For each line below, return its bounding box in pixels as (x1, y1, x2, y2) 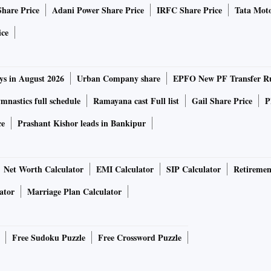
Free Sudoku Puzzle (12, 231, 85, 244)
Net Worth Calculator (4, 163, 83, 176)
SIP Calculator (166, 163, 221, 176)
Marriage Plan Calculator (27, 185, 122, 198)
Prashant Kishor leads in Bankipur (18, 117, 146, 130)
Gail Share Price (192, 94, 252, 108)
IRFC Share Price (157, 4, 222, 17)
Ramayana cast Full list (93, 94, 179, 108)
